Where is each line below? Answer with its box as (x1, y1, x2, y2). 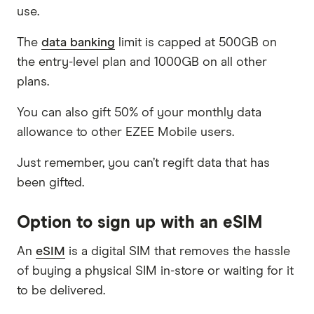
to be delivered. (17, 284, 105, 297)
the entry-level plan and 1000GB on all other (17, 55, 267, 69)
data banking (41, 36, 115, 49)
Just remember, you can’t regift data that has (17, 156, 270, 170)
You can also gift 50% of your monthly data (17, 106, 261, 119)
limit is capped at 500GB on (115, 36, 277, 49)
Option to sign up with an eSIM (17, 214, 262, 231)
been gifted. (17, 176, 84, 189)
